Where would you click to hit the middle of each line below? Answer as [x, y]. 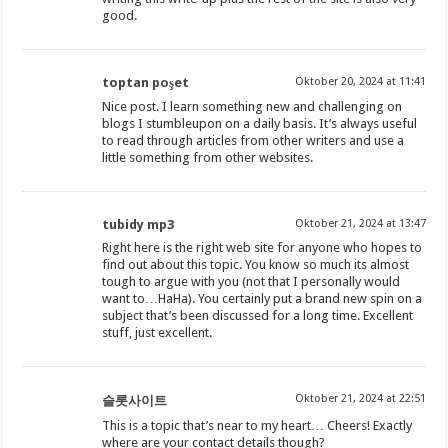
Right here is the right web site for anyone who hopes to [262, 248]
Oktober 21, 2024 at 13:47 [360, 224]
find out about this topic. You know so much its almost [256, 265]
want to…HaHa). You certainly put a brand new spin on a [262, 299]
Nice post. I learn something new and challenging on [252, 107]
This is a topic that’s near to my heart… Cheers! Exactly [257, 426]
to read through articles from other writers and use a [253, 141]
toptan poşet [146, 83]
